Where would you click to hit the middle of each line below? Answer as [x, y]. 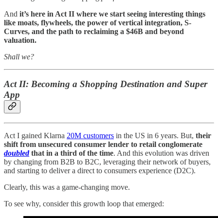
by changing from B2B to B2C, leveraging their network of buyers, [107, 162]
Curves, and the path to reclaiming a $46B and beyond [94, 31]
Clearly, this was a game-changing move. [67, 187]
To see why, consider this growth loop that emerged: [84, 204]
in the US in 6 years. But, [155, 136]
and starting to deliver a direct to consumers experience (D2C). [100, 171]
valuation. [20, 40]
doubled [17, 153]
